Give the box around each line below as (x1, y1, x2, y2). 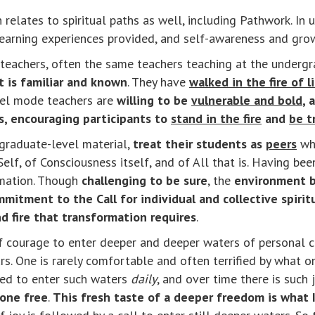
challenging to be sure (82, 172, 207, 189)
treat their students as (133, 136, 266, 153)
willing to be (117, 92, 191, 109)
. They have (127, 74, 189, 91)
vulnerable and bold (191, 92, 302, 109)
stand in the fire (171, 110, 262, 127)
